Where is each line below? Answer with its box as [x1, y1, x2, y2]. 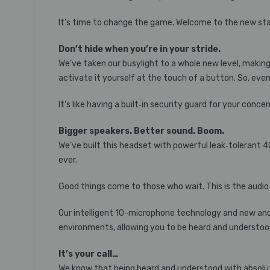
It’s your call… [58, 249, 118, 259]
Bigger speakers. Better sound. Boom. [58, 126, 224, 136]
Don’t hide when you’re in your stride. [58, 44, 221, 54]
